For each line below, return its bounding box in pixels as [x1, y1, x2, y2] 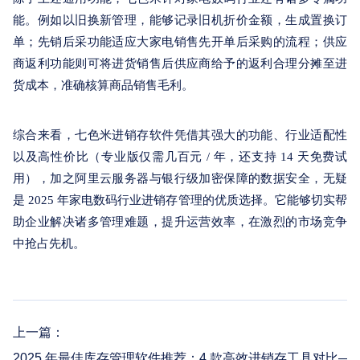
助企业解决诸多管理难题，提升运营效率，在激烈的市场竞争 [13, 215, 347, 228]
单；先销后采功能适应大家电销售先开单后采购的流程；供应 [13, 35, 347, 48]
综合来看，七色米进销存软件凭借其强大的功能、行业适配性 [13, 129, 347, 141]
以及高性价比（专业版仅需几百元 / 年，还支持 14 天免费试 [13, 150, 347, 163]
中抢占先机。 [13, 237, 85, 250]
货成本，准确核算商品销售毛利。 [13, 79, 194, 92]
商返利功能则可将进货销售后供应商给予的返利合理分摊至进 [13, 57, 347, 70]
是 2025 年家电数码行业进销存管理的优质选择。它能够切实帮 [13, 194, 347, 207]
